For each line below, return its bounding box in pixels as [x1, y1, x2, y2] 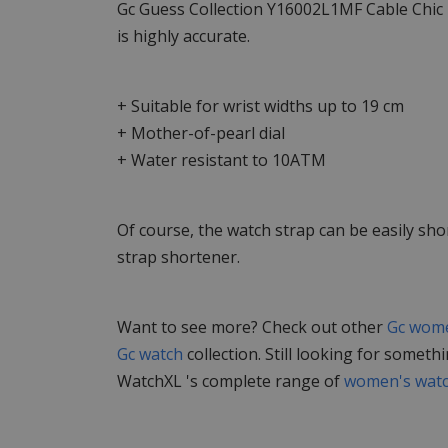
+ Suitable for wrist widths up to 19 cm [117, 94, 404, 117]
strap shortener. [117, 245, 240, 268]
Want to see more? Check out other [117, 315, 387, 338]
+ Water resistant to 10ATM [117, 148, 326, 171]
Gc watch [117, 342, 183, 365]
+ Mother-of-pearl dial [117, 121, 285, 144]
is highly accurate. [117, 24, 250, 47]
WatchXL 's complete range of [117, 369, 344, 392]
